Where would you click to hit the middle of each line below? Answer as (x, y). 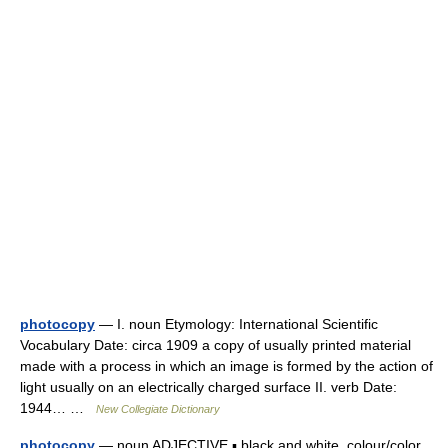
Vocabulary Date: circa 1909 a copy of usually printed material (215, 345)
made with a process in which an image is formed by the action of (226, 366)
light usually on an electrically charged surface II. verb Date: (208, 387)
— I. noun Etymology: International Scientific (236, 324)
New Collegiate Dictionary (158, 409)
